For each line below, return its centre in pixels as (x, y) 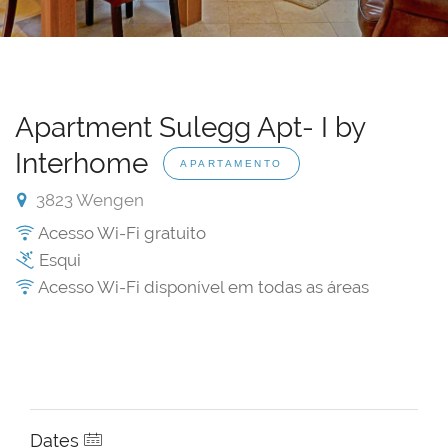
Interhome (85, 164)
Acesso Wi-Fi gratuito (120, 233)
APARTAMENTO (231, 164)
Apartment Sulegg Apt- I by (190, 128)
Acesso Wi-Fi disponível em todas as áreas (202, 287)
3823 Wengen (88, 200)
